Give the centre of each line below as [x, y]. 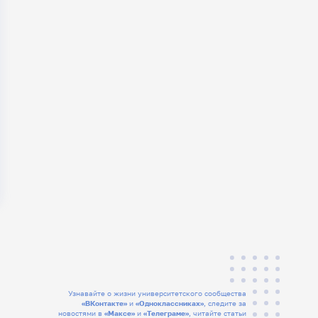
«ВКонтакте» [105, 304]
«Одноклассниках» [170, 304]
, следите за [225, 304]
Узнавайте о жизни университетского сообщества [158, 294]
